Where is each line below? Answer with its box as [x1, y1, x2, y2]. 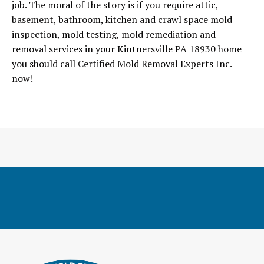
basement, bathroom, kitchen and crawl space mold [12, 13, 232, 27]
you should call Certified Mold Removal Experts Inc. [12, 57, 232, 71]
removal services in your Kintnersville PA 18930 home [12, 42, 242, 56]
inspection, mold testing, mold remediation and [12, 28, 216, 41]
